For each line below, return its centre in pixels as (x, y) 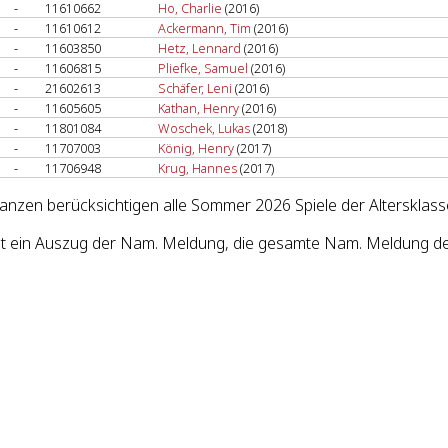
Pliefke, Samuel (203, 68)
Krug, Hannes (197, 168)
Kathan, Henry (198, 108)
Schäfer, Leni (195, 88)
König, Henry (196, 148)
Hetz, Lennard (199, 48)
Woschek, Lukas (204, 128)
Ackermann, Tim (204, 28)
